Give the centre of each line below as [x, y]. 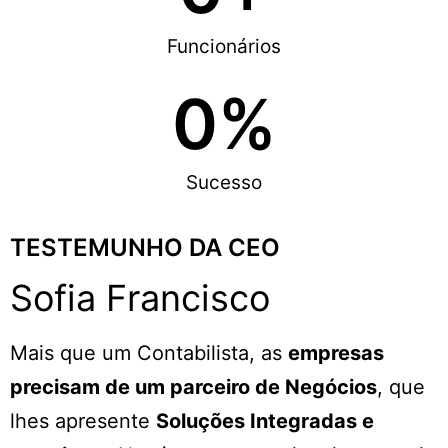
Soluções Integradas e [265, 420]
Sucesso [224, 182]
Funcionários [224, 46]
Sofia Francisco [140, 297]
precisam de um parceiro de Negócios [193, 386]
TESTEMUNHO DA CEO [145, 247]
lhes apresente [83, 420]
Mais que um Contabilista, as [149, 352]
